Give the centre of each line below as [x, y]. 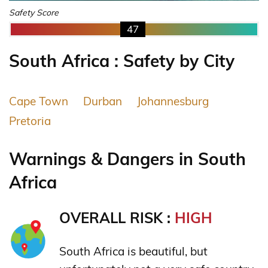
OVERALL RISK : [117, 217]
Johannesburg [173, 101]
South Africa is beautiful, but [133, 251]
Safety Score [34, 13]
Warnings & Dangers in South [127, 159]
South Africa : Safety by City [122, 61]
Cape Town [39, 101]
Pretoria [30, 121]
